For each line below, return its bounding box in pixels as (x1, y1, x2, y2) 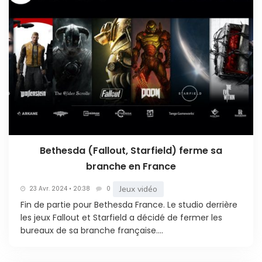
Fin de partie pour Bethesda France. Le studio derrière (20, 198, 237, 211)
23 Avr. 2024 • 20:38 (29, 184, 90, 194)
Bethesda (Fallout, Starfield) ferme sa (40, 143, 222, 157)
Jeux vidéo (119, 183, 157, 195)
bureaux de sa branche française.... (20, 224, 163, 236)
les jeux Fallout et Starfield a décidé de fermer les (20, 211, 222, 223)
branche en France (86, 159, 176, 173)
